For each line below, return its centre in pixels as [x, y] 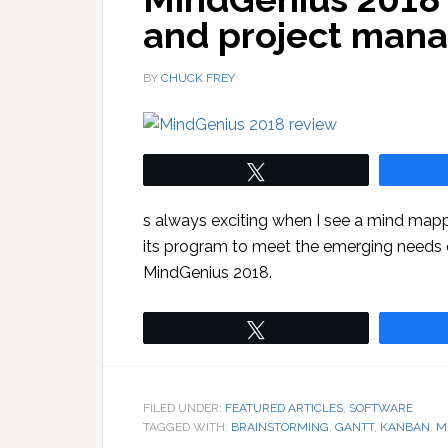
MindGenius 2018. [207, 272]
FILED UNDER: [184, 408]
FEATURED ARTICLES [284, 408]
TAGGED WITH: [187, 427]
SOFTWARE [381, 408]
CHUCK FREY [198, 78]
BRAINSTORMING [280, 427]
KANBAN [405, 427]
